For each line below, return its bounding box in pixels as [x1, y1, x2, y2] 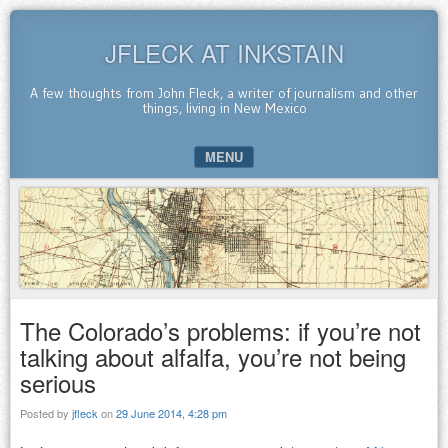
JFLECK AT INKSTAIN [104, 35, 344, 70]
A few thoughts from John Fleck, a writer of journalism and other [30, 84, 418, 102]
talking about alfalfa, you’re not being [20, 338, 406, 374]
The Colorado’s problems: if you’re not [20, 312, 421, 348]
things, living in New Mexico [141, 99, 307, 117]
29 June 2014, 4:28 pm [116, 404, 227, 421]
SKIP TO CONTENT [21, 181, 140, 200]
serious [20, 364, 96, 400]
